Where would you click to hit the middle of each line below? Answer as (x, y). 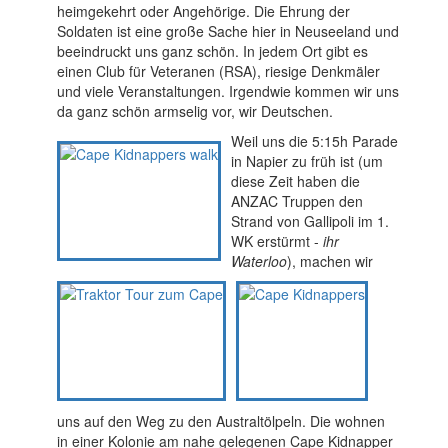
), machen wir (329, 261)
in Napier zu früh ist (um (306, 161)
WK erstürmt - (276, 241)
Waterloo (258, 261)
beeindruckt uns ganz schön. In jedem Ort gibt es (212, 51)
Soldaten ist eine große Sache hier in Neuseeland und (227, 31)
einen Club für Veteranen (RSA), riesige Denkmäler (218, 71)
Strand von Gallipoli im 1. (309, 221)
